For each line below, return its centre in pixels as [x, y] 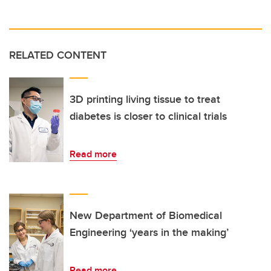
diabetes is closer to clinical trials [148, 116]
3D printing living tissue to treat [145, 100]
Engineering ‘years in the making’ [149, 233]
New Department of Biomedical [146, 216]
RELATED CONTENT [58, 55]
